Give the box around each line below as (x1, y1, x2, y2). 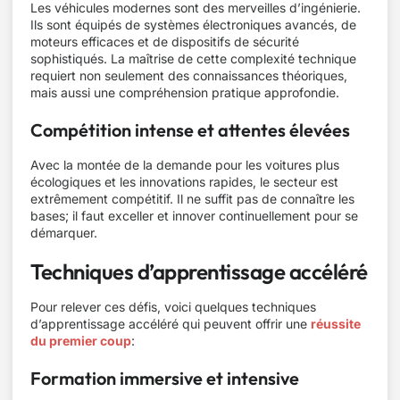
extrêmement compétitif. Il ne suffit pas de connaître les (30, 191, 354, 206)
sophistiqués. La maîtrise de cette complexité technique (30, 51, 356, 66)
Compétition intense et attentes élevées (30, 119, 350, 141)
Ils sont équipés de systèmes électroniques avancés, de (30, 17, 356, 32)
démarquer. (30, 225, 97, 240)
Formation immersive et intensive (30, 367, 299, 389)
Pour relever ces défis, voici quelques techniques (30, 299, 316, 314)
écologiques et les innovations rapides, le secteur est (30, 174, 338, 189)
